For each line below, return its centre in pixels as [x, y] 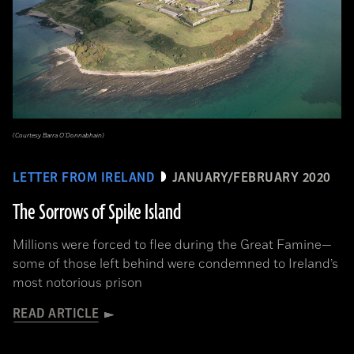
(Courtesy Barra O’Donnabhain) [58, 136]
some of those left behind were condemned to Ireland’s [175, 264]
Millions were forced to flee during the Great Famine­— [172, 245]
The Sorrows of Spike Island [97, 213]
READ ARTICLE [56, 314]
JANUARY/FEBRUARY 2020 [251, 178]
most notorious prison [77, 283]
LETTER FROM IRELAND [84, 178]
